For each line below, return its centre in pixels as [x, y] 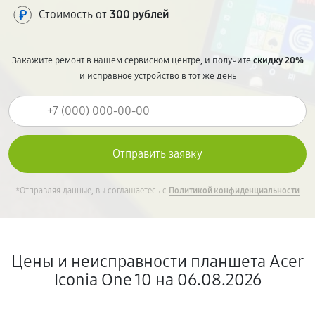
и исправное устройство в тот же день [157, 76]
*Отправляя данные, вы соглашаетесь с [92, 191]
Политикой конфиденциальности [234, 191]
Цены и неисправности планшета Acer [157, 262]
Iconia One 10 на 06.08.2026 [157, 280]
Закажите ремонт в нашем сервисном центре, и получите [132, 60]
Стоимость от [74, 14]
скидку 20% [278, 60]
